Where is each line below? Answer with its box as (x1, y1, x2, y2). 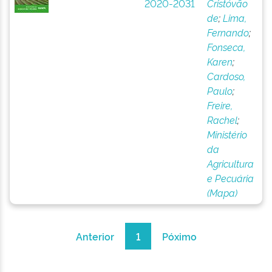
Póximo (161, 229, 197, 243)
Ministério (206, 127, 247, 141)
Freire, (206, 98, 233, 112)
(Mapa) (206, 186, 237, 199)
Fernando (206, 25, 249, 39)
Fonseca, (206, 40, 245, 53)
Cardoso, (206, 69, 245, 83)
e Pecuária (206, 171, 254, 185)
